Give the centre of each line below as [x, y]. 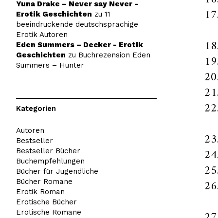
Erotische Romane [48, 212]
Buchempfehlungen [50, 161]
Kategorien [36, 108]
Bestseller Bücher [48, 151]
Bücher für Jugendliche [57, 171]
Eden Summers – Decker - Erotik [79, 45]
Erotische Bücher [46, 202]
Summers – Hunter [50, 65]
